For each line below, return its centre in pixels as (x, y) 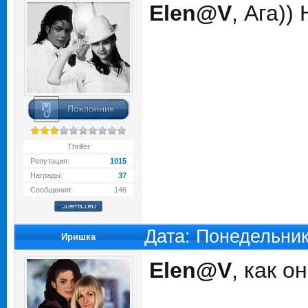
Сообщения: (52, 190)
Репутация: (50, 161)
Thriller (78, 146)
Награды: (46, 175)
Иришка (78, 237)
